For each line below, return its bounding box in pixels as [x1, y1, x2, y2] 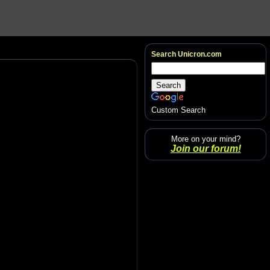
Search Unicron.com [151, 49, 222, 58]
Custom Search [151, 105, 206, 115]
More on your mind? [171, 134, 240, 143]
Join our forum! [170, 143, 241, 154]
